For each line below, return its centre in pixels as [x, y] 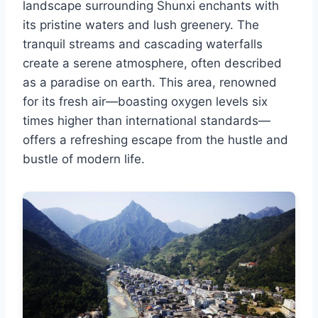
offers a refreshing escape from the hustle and [155, 140]
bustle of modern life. [84, 159]
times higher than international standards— [147, 121]
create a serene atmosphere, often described [152, 64]
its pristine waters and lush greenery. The [141, 25]
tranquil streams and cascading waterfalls [143, 44]
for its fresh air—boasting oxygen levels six [145, 102]
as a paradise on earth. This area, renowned [150, 83]
